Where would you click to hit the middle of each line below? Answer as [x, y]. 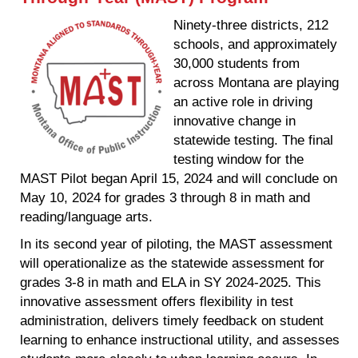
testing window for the [239, 159]
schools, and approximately [255, 44]
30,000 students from [237, 63]
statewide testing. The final [253, 139]
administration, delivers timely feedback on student [172, 320]
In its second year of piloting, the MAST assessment [176, 243]
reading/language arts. [86, 216]
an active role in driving [243, 101]
